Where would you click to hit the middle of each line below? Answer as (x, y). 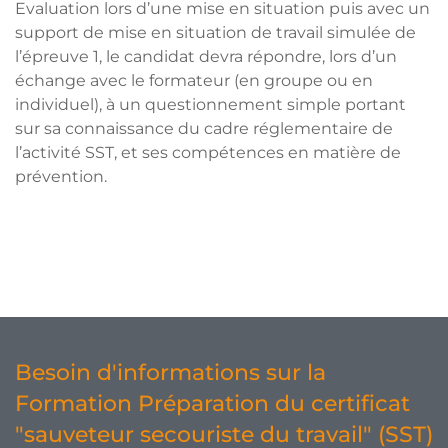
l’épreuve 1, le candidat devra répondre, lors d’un (206, 56)
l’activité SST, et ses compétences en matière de (208, 152)
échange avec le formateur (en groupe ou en (194, 80)
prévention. (61, 176)
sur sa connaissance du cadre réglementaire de (204, 128)
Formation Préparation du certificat (212, 403)
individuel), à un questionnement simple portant (210, 104)
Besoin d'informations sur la (170, 372)
